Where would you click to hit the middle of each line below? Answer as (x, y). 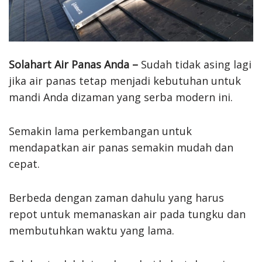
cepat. (24, 163)
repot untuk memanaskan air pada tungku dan (127, 214)
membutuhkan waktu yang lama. (92, 230)
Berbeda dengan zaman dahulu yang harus (116, 197)
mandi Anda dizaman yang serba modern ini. (121, 97)
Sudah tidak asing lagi (195, 64)
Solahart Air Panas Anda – (73, 64)
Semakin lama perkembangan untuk (100, 131)
